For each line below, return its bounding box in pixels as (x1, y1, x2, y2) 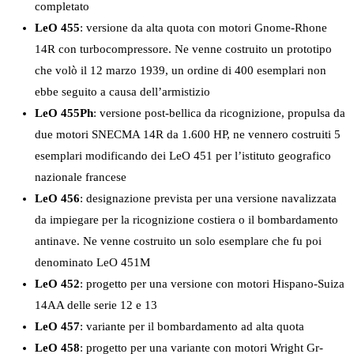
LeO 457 (35, 320, 80, 333)
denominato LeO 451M (35, 256, 150, 269)
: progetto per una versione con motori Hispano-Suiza (80, 277, 345, 291)
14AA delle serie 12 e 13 (35, 299, 157, 312)
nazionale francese (35, 171, 126, 184)
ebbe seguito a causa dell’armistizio (35, 85, 210, 99)
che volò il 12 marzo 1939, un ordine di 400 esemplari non (35, 64, 326, 77)
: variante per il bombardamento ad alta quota (80, 320, 304, 333)
